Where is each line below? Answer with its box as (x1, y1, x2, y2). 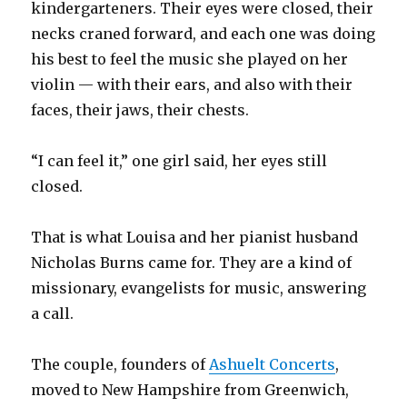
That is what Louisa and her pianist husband (31, 227, 359, 246)
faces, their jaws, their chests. (31, 100, 250, 119)
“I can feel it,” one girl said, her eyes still (31, 151, 328, 170)
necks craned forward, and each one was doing (31, 24, 376, 43)
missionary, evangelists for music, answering (31, 278, 367, 297)
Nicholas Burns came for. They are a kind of (31, 253, 352, 272)
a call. (31, 303, 74, 323)
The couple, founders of (31, 354, 210, 373)
